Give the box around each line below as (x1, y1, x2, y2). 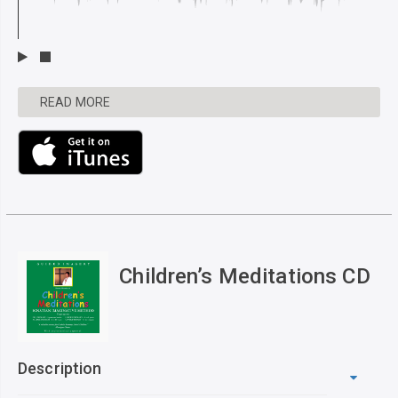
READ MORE (40, 94, 111, 109)
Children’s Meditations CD (119, 264, 370, 290)
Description (18, 359, 102, 378)
